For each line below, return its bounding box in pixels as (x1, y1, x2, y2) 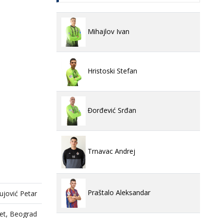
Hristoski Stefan (86, 66, 137, 75)
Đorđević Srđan (86, 105, 136, 115)
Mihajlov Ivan (86, 26, 129, 36)
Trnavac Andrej (86, 146, 135, 156)
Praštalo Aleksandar (86, 187, 150, 197)
